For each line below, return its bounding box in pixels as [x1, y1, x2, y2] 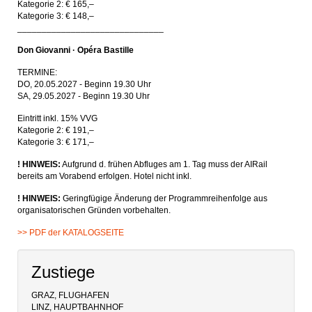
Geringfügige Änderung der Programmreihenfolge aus [61, 194, 267, 203]
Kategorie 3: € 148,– [17, 11, 94, 21]
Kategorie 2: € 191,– [17, 125, 96, 135]
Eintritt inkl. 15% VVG [17, 114, 97, 123]
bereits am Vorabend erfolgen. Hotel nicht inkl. [17, 171, 192, 181]
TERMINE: [17, 68, 63, 77]
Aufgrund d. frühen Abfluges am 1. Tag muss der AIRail [61, 159, 267, 169]
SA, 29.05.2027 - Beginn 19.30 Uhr [17, 91, 152, 101]
